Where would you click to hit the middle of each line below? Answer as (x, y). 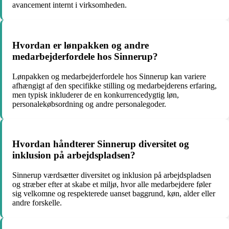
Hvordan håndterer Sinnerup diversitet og (101, 144)
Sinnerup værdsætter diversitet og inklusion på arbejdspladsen (112, 175)
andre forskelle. (37, 202)
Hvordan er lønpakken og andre (81, 45)
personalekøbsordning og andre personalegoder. (89, 104)
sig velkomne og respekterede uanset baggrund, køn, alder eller (114, 193)
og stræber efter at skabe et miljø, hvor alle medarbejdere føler (112, 184)
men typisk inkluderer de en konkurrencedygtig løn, (96, 95)
